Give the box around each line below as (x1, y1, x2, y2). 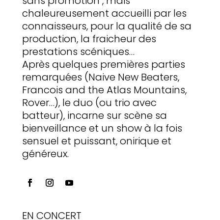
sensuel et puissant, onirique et (22, 134, 171, 148)
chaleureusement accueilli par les (22, 6, 187, 21)
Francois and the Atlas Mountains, (22, 83, 187, 97)
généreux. (22, 147, 69, 161)
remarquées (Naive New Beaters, (22, 70, 179, 84)
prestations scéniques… (22, 45, 135, 59)
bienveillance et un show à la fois (22, 121, 182, 136)
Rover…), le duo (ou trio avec (22, 96, 157, 110)
